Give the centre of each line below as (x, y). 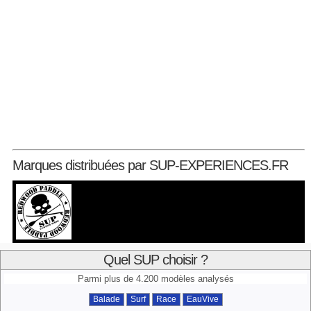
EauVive (202, 299)
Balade (106, 299)
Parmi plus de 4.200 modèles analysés (155, 279)
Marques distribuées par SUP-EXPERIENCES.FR (150, 165)
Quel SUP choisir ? (155, 260)
